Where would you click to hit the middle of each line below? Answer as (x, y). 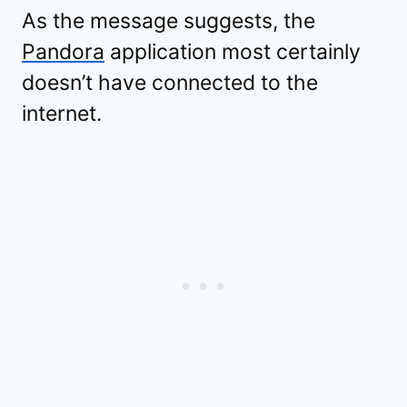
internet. (62, 114)
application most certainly (233, 52)
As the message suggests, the (169, 21)
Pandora (63, 52)
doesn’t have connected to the (170, 83)
